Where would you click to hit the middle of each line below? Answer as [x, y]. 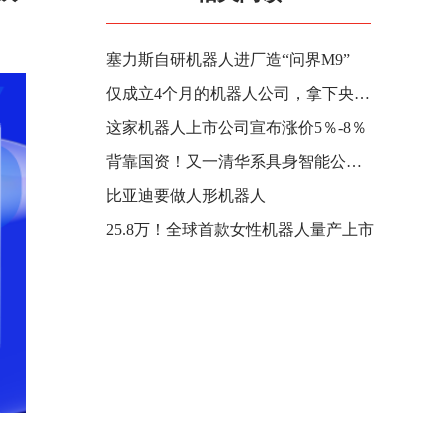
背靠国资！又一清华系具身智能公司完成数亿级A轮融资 [354, 161]
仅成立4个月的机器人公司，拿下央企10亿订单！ [362, 93]
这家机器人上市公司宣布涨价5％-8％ [236, 127]
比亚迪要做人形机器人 [186, 195]
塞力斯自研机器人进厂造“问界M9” [228, 59]
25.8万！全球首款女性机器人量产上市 [240, 229]
